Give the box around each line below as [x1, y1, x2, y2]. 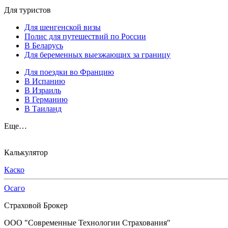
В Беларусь [24, 41, 63, 50]
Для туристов [4, 6, 51, 15]
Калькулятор [4, 148, 48, 157]
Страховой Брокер [4, 201, 68, 210]
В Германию [24, 95, 68, 104]
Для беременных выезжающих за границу [24, 50, 170, 60]
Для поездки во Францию [24, 68, 114, 77]
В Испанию [24, 77, 65, 86]
